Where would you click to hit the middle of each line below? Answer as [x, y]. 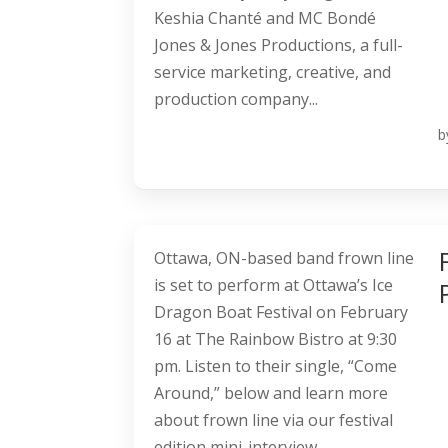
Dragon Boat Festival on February [281, 312]
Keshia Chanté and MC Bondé [265, 18]
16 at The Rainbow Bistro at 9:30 [276, 339]
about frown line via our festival [274, 420]
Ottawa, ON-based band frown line [284, 258]
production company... [236, 99]
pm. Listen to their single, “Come [276, 366]
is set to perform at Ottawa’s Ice [274, 285]
